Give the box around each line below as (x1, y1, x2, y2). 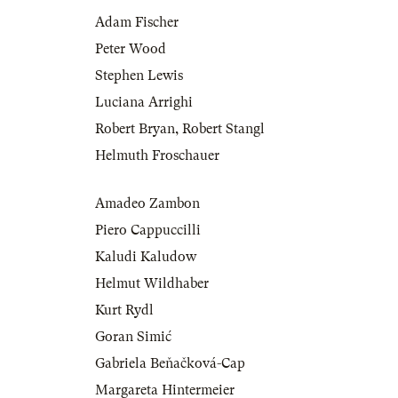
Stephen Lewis (95, 68, 183, 84)
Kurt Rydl (95, 302, 154, 319)
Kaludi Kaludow (95, 249, 196, 266)
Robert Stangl (182, 121, 265, 138)
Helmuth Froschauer (95, 147, 219, 164)
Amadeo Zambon (95, 195, 200, 212)
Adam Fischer (95, 14, 179, 31)
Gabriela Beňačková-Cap (95, 355, 245, 372)
